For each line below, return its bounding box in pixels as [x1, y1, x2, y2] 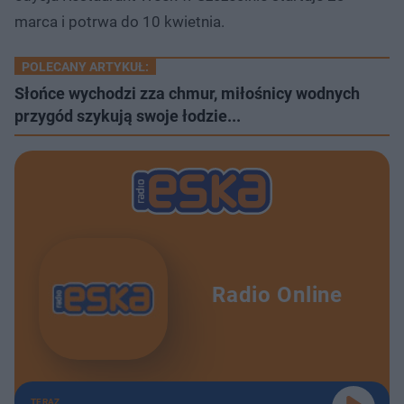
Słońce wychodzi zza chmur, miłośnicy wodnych [14, 83, 360, 103]
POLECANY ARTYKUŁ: [22, 59, 149, 74]
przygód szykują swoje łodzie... [14, 106, 241, 125]
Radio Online [212, 282, 343, 308]
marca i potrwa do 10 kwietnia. [14, 12, 225, 31]
